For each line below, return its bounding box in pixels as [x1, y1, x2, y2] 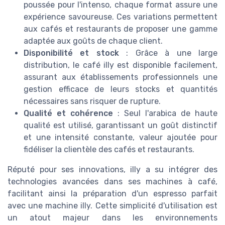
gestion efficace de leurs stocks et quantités [24, 84, 217, 94]
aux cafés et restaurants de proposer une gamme [24, 24, 217, 34]
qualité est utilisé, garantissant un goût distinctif [24, 121, 217, 131]
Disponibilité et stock [24, 48, 119, 58]
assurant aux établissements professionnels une [24, 72, 217, 82]
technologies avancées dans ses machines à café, [8, 177, 217, 187]
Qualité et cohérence [24, 108, 113, 119]
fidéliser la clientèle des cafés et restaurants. [24, 145, 194, 155]
